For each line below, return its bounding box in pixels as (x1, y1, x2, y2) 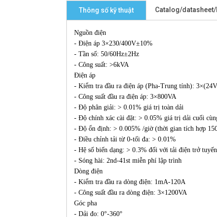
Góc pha (74, 200, 97, 207)
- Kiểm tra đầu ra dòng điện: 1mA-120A (74, 178, 186, 186)
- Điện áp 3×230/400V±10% (74, 40, 153, 47)
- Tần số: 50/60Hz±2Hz (74, 50, 139, 58)
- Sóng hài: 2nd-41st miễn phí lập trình (74, 157, 182, 164)
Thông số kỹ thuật (79, 6, 134, 14)
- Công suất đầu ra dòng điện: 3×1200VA (74, 189, 187, 196)
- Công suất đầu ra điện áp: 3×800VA (74, 93, 176, 100)
